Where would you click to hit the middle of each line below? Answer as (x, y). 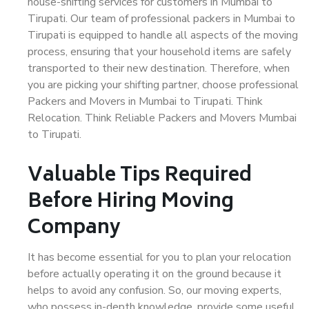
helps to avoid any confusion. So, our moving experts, (154, 290)
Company (74, 229)
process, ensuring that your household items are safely (159, 52)
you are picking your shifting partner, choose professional (163, 85)
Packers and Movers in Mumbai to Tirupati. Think (145, 101)
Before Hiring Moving (131, 202)
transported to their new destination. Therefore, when (159, 68)
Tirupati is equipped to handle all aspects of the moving (163, 35)
